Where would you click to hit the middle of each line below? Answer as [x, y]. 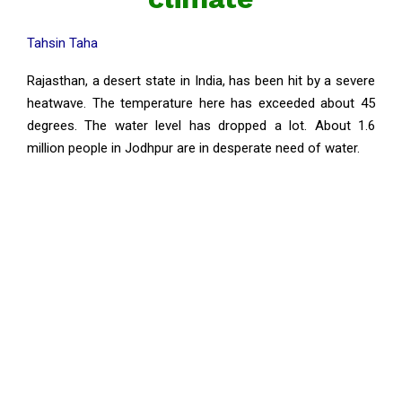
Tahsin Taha [62, 43]
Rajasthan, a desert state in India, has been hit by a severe [201, 81]
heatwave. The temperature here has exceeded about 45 [201, 103]
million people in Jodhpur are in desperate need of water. [193, 148]
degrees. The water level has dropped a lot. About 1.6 [201, 126]
